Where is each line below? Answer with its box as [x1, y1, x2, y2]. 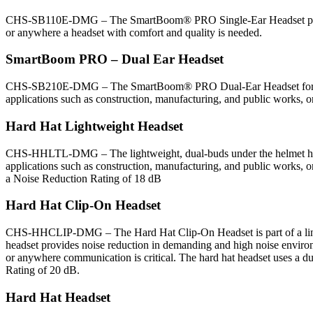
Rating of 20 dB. [6, 264, 80, 276]
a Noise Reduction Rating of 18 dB [6, 172, 161, 184]
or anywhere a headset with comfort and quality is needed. [6, 26, 262, 38]
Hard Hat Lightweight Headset [6, 118, 183, 133]
